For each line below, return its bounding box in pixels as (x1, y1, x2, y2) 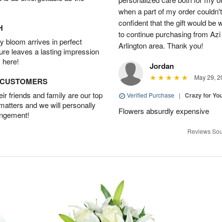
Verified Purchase (125, 91, 176, 99)
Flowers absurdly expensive (118, 106, 209, 116)
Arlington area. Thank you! (118, 40, 203, 51)
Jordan (150, 60, 174, 71)
